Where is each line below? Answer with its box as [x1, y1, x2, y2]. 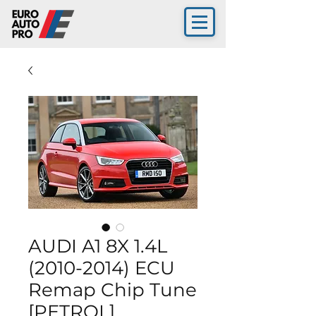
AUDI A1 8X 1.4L [28, 235, 167, 257]
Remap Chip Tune [28, 279, 197, 301]
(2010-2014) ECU [28, 257, 175, 279]
